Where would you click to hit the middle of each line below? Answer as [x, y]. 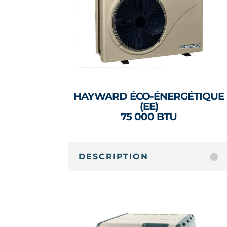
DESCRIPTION [114, 156]
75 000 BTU [149, 117]
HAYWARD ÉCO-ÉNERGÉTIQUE [149, 97]
